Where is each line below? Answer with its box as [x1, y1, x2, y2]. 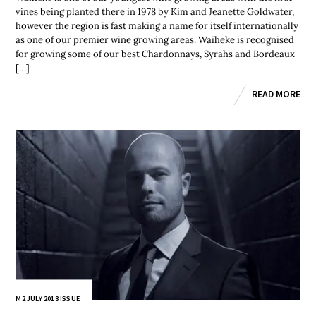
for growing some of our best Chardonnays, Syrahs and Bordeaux [16, 47, 296, 60]
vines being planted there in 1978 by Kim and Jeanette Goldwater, [16, 5, 295, 18]
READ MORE [251, 87, 300, 100]
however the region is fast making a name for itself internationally [16, 19, 299, 32]
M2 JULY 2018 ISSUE [16, 294, 80, 304]
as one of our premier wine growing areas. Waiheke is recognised [16, 33, 295, 46]
